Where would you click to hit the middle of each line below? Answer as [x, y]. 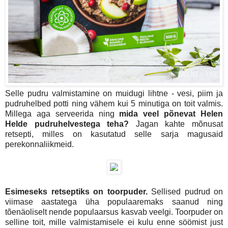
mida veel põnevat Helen [169, 113]
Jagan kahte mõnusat [179, 124]
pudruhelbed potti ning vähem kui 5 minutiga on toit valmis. [114, 103]
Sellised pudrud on [185, 191]
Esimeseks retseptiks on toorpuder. [76, 191]
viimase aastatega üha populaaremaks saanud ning [114, 202]
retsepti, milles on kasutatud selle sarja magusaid [114, 134]
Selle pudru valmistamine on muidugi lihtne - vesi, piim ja [114, 93]
